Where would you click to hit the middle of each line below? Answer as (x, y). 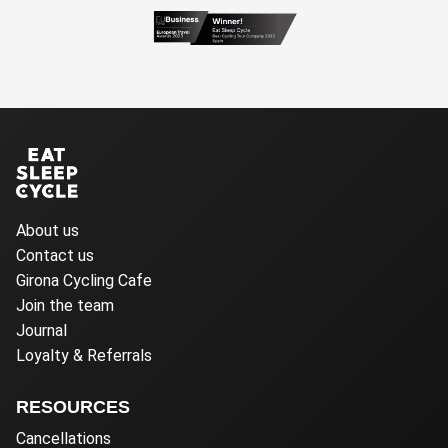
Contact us (55, 255)
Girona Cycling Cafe (84, 280)
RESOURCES (73, 406)
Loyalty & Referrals (84, 355)
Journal (41, 330)
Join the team (65, 305)
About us (47, 230)
